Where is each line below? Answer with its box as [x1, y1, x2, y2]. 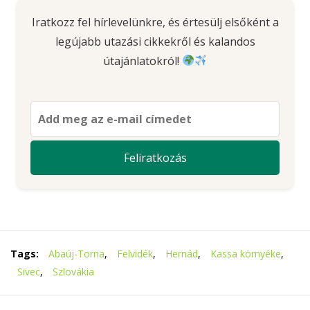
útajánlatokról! [102, 53, 182, 69]
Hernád [165, 246, 198, 260]
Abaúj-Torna [48, 246, 104, 260]
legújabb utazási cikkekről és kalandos [55, 33, 255, 49]
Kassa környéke [210, 246, 281, 260]
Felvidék [117, 246, 153, 260]
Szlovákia [53, 264, 94, 278]
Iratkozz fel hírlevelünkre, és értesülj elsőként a [31, 14, 279, 30]
